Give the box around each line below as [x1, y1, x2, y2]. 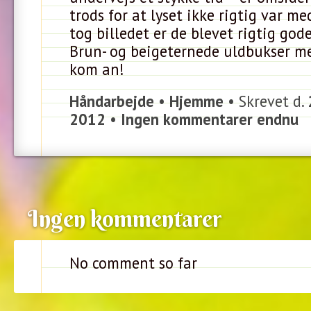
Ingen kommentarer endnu [121, 109, 299, 129]
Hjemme [169, 91, 224, 111]
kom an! [69, 59, 124, 79]
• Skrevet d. [224, 91, 308, 111]
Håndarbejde [69, 91, 154, 111]
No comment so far [69, 253, 197, 273]
